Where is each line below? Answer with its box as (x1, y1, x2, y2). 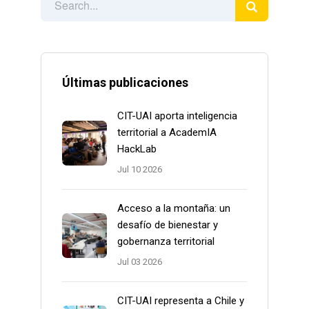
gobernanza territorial (117, 235, 215, 248)
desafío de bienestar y (117, 219, 218, 232)
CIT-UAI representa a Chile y (117, 295, 244, 308)
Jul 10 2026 (117, 164, 162, 175)
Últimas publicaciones (62, 75, 188, 90)
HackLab (117, 143, 157, 156)
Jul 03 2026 (117, 257, 162, 268)
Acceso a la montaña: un (117, 202, 230, 215)
